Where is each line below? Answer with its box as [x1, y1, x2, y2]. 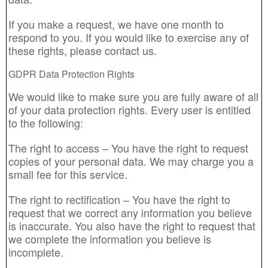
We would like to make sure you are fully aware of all [8, 89, 258, 104]
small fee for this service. [8, 166, 127, 182]
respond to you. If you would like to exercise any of [8, 29, 249, 45]
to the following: [8, 115, 83, 130]
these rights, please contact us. [8, 42, 157, 58]
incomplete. [8, 244, 63, 260]
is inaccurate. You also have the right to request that [8, 218, 255, 233]
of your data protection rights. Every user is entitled [8, 102, 251, 117]
